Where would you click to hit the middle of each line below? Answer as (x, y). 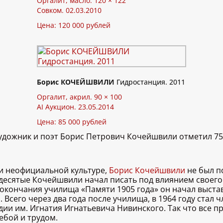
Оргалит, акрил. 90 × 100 (79, 97)
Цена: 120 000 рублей (74, 25)
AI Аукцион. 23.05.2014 (75, 107)
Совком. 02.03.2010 (69, 10)
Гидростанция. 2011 (150, 82)
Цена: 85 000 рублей (72, 122)
